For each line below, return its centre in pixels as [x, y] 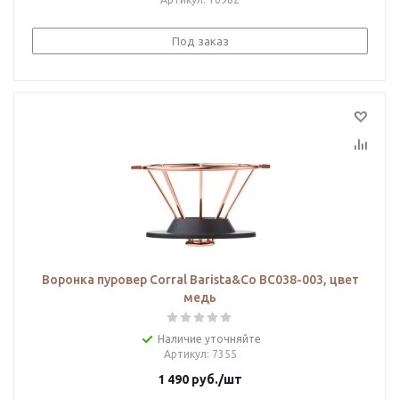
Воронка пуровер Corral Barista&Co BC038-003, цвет [200, 280]
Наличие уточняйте [209, 339]
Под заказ [200, 41]
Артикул [185, 354]
